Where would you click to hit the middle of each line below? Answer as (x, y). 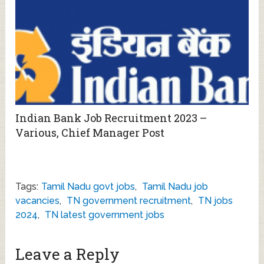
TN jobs (216, 200)
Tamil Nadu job (175, 186)
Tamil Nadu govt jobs (88, 186)
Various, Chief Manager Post (90, 132)
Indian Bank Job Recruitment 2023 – (111, 118)
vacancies (38, 200)
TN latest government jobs (105, 214)
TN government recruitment (129, 200)
